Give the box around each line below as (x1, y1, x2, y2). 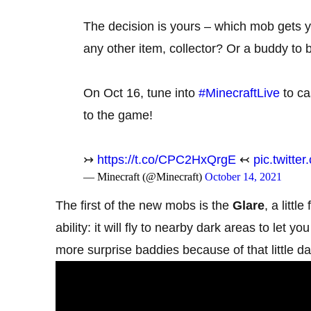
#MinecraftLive (199, 86, 280, 100)
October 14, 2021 (205, 171, 282, 183)
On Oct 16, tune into (83, 86, 199, 100)
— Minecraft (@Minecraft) (83, 171, 205, 183)
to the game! (83, 108, 153, 122)
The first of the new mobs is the (56, 199, 233, 212)
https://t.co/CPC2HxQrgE (97, 153, 236, 167)
